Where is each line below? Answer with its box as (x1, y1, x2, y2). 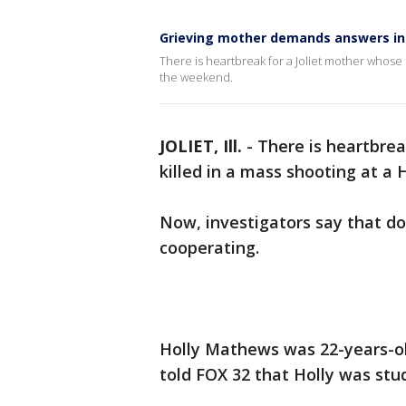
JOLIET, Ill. (159, 135, 242, 157)
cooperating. (159, 237, 259, 258)
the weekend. (159, 69, 233, 85)
